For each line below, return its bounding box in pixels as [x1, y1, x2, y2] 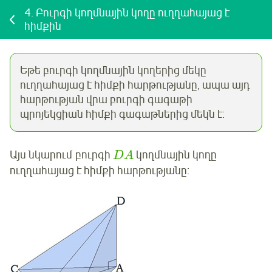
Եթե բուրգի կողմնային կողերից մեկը [20, 64, 206, 78]
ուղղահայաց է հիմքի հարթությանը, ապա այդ [20, 78, 250, 92]
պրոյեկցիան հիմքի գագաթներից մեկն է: [20, 107, 225, 121]
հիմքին [24, 19, 61, 33]
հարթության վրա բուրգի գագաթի [20, 93, 192, 107]
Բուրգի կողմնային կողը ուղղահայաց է [36, 6, 229, 19]
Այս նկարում [10, 148, 72, 162]
